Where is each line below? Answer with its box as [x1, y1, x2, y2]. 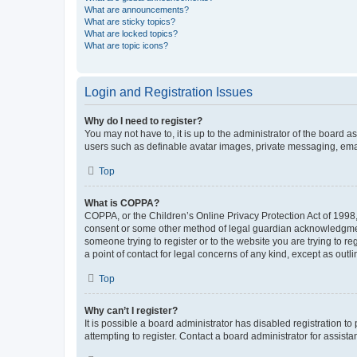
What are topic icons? [84, 40, 168, 50]
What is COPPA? [84, 197, 159, 209]
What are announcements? [84, 4, 189, 14]
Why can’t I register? [84, 304, 178, 316]
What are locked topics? [84, 28, 178, 38]
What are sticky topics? [84, 16, 175, 26]
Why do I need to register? [84, 115, 202, 127]
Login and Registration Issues [84, 84, 253, 99]
